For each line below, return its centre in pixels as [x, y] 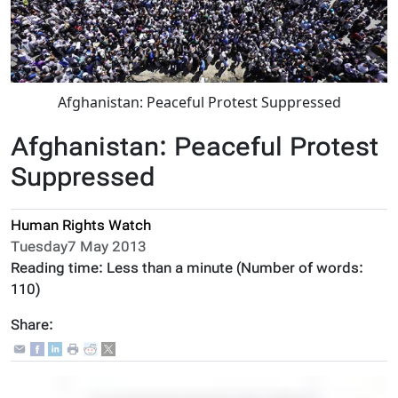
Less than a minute [170, 270]
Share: [32, 327]
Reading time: [59, 270]
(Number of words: [298, 270]
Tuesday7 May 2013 [79, 249]
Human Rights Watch [81, 227]
